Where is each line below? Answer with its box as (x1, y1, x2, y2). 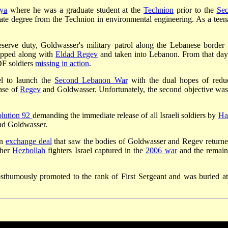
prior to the (174, 5, 217, 14)
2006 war (146, 146, 177, 155)
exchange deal (5, 136, 52, 146)
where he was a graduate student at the (7, 5, 144, 14)
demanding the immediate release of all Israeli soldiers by (32, 110, 218, 120)
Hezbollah (12, 146, 46, 155)
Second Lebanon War (54, 75, 128, 84)
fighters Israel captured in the (45, 146, 146, 155)
